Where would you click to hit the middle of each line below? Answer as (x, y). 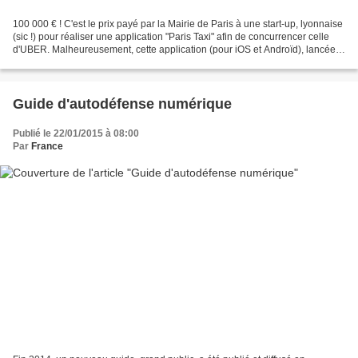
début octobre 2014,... (60, 62)
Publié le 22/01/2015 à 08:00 (76, 133)
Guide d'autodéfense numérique (122, 103)
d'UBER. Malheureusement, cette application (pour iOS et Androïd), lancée (174, 49)
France (47, 146)
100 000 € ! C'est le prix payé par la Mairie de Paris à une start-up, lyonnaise (178, 24)
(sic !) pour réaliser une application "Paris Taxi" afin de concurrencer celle (171, 36)
